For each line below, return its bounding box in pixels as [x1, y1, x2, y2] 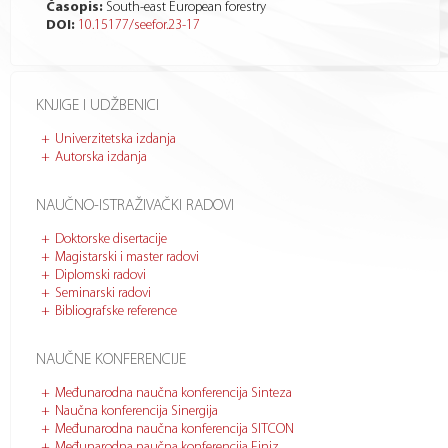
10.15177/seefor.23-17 [78, 18, 200, 33]
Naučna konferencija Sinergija [55, 404, 218, 419]
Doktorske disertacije [55, 232, 167, 247]
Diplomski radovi [55, 268, 146, 283]
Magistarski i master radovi [55, 250, 199, 265]
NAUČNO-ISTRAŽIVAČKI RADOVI [36, 198, 234, 214]
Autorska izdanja [55, 150, 147, 165]
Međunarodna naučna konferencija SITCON [55, 422, 294, 437]
